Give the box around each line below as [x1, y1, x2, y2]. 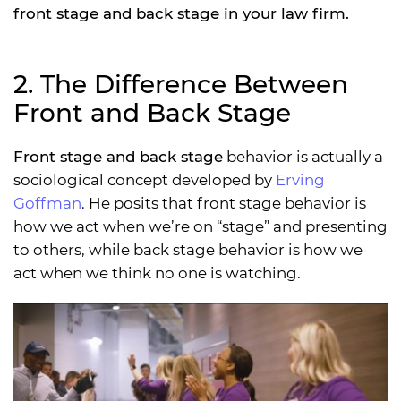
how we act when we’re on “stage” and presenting [13, 218, 388, 236]
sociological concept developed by [13, 171, 276, 190]
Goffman [13, 194, 81, 213]
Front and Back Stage [13, 98, 291, 129]
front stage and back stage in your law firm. [13, 4, 349, 23]
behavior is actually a [223, 148, 383, 166]
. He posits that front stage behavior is [81, 194, 366, 213]
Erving [276, 171, 325, 190]
